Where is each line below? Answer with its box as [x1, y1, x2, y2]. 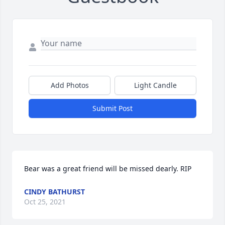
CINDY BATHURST [24, 187, 85, 197]
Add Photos [50, 80, 89, 90]
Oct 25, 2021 [24, 197, 66, 207]
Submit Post [92, 103, 133, 114]
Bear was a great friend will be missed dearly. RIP [24, 164, 191, 174]
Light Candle [134, 80, 177, 90]
